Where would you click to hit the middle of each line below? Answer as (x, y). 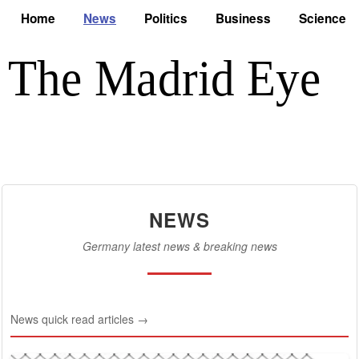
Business (243, 18)
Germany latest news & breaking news (179, 246)
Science (323, 18)
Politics (166, 18)
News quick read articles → (79, 319)
